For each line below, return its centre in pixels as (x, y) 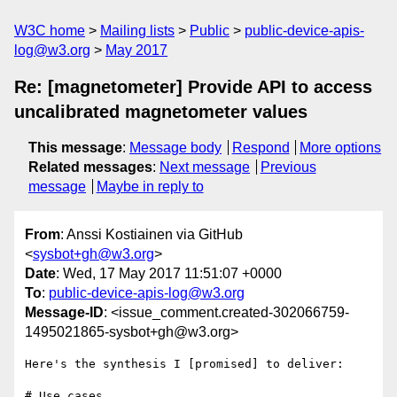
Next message (205, 167)
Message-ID (64, 313)
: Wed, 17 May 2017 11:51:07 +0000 (169, 274)
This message (75, 148)
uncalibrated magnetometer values (161, 112)
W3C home (50, 31)
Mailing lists (137, 31)
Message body (175, 148)
